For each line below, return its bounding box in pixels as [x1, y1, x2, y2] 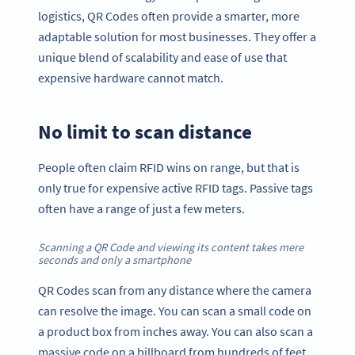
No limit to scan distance [38, 118, 252, 144]
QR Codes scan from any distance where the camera [38, 281, 311, 298]
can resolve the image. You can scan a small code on [38, 302, 311, 319]
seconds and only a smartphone [38, 253, 191, 268]
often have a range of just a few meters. [38, 200, 245, 217]
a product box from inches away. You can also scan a [38, 323, 313, 339]
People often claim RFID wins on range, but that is [38, 159, 300, 176]
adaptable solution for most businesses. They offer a [38, 28, 316, 44]
